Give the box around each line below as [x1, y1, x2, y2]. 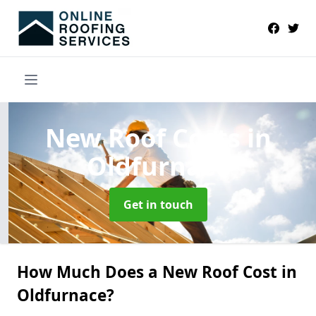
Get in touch [123, 196, 193, 212]
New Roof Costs [44, 120, 247, 155]
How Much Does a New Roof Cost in [17, 260, 297, 283]
